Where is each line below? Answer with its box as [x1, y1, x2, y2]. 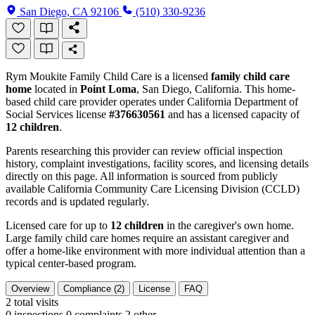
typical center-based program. [6, 257, 136, 269]
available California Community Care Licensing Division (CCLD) [6, 182, 300, 195]
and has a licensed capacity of [165, 108, 300, 120]
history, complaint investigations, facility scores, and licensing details [6, 157, 309, 169]
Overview [11, 283, 49, 294]
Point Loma [80, 82, 136, 95]
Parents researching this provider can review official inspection [6, 144, 283, 157]
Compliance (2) [63, 283, 124, 294]
